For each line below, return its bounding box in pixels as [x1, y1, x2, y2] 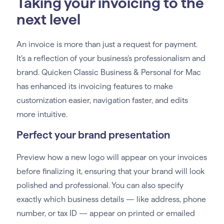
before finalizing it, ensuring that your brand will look [16, 167, 204, 176]
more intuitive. [16, 110, 67, 119]
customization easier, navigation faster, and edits [16, 96, 188, 105]
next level [16, 11, 80, 28]
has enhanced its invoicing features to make [16, 82, 173, 91]
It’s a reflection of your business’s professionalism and [16, 54, 205, 63]
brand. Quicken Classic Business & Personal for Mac [16, 68, 201, 77]
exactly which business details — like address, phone [16, 195, 206, 204]
